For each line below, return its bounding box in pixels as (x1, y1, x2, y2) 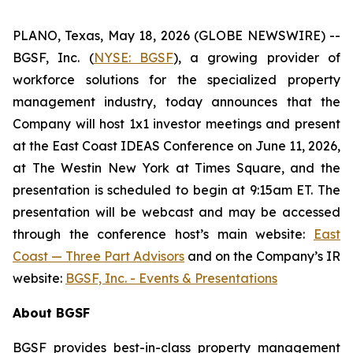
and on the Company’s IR (184, 248, 340, 264)
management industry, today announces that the (13, 94, 340, 110)
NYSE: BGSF (93, 50, 173, 65)
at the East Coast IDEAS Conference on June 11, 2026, (13, 138, 340, 154)
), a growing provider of (173, 50, 341, 65)
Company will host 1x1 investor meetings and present (13, 116, 340, 132)
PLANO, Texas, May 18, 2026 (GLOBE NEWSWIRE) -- (13, 28, 340, 43)
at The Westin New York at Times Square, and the (13, 160, 340, 176)
